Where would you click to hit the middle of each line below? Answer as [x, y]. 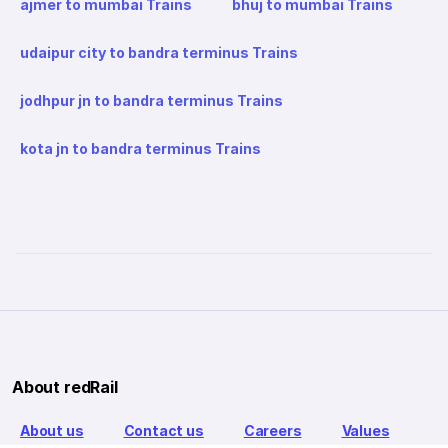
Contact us [163, 431]
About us [52, 431]
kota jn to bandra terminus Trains [140, 149]
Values [365, 431]
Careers [272, 431]
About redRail [65, 387]
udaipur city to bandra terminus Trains [159, 53]
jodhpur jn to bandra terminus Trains [151, 101]
